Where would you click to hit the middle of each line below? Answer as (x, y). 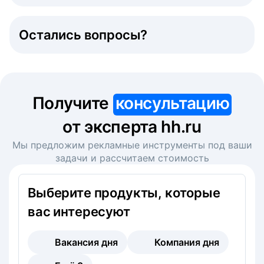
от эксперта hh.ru (132, 126)
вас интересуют (79, 211)
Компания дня (187, 242)
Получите (72, 103)
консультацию (172, 103)
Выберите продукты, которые (124, 192)
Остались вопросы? (83, 34)
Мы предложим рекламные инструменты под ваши (132, 145)
